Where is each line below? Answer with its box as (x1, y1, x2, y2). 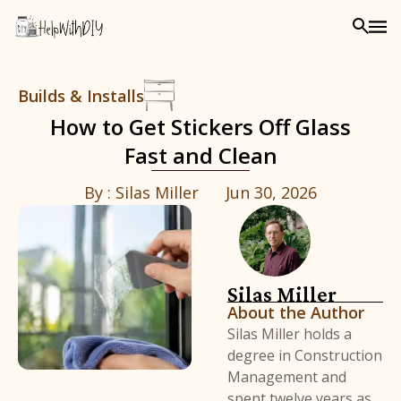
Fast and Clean (124, 141, 277, 171)
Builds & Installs (18, 84, 144, 107)
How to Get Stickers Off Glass (50, 112, 351, 142)
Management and (227, 367, 347, 388)
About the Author (227, 302, 365, 324)
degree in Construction (227, 346, 383, 366)
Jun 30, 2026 (226, 182, 317, 204)
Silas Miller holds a (227, 324, 353, 345)
